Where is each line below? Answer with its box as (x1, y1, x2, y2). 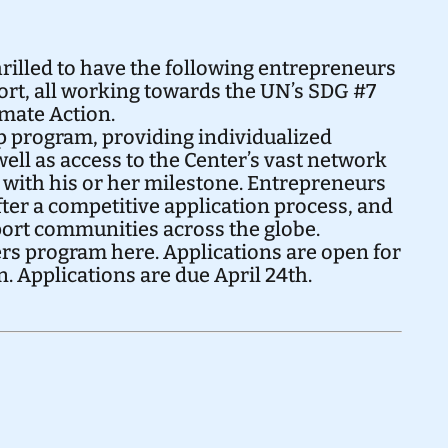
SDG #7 (307, 79, 376, 104)
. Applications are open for (154, 240, 401, 265)
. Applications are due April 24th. (8, 263, 312, 288)
